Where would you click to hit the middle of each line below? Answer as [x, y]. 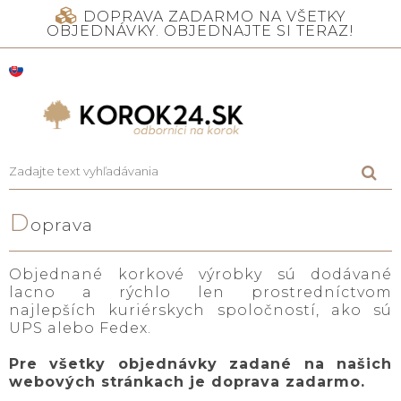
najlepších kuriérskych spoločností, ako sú [200, 310]
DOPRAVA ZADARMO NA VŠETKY [214, 17]
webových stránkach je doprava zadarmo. [187, 381]
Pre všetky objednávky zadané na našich [200, 363]
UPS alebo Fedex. [80, 328]
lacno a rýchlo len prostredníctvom [200, 292]
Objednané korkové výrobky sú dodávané [200, 274]
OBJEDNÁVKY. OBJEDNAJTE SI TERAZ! [200, 31]
